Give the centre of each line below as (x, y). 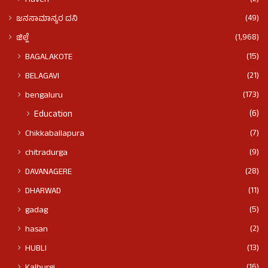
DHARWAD (43, 192)
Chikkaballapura (55, 134)
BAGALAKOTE (49, 58)
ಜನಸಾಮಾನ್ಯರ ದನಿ (47, 20)
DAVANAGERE (48, 173)
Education (53, 115)
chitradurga (46, 153)
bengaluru (44, 96)
